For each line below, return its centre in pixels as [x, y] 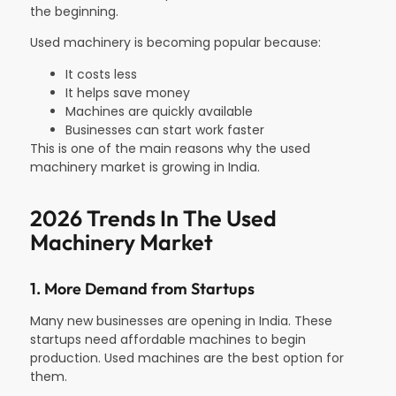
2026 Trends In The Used [153, 218]
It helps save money [128, 92]
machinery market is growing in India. [145, 167]
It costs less [101, 74]
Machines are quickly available [159, 111]
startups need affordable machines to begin [168, 339]
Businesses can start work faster [165, 129]
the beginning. [74, 11]
